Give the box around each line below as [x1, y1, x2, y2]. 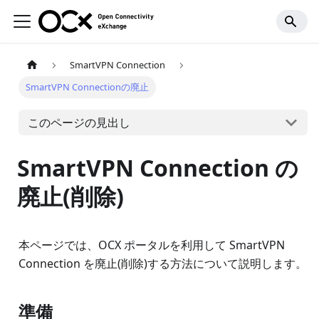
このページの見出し [27, 114, 130, 130]
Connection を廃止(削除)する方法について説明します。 [19, 256, 307, 272]
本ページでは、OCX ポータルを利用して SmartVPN [19, 237, 285, 253]
